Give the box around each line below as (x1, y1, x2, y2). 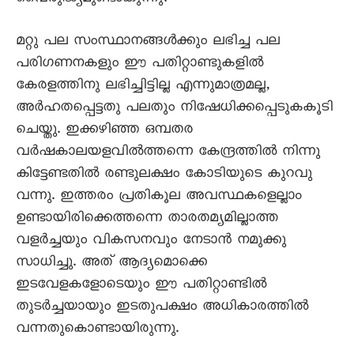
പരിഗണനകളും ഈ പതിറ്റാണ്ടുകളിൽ (16, 54, 263, 76)
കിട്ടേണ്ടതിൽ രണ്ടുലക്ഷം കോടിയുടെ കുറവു (16, 164, 312, 186)
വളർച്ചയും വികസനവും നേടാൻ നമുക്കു (16, 231, 286, 253)
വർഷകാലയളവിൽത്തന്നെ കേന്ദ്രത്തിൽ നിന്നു (16, 142, 320, 164)
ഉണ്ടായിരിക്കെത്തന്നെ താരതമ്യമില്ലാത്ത (16, 209, 278, 231)
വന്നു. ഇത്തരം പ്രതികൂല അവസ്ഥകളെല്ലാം (16, 186, 302, 209)
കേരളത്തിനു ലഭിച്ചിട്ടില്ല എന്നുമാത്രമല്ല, (16, 76, 269, 98)
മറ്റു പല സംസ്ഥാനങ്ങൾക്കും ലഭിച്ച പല (16, 32, 280, 54)
